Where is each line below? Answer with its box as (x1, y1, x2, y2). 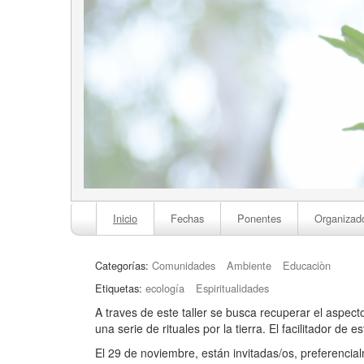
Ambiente (227, 258, 271, 274)
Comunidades (152, 258, 215, 274)
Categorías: (95, 258, 149, 274)
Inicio (113, 210, 137, 227)
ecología (145, 280, 184, 297)
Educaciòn (283, 258, 331, 274)
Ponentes (237, 210, 281, 227)
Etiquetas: (95, 280, 142, 297)
